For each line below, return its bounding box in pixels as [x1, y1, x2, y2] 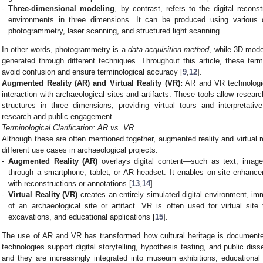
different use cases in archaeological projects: [2, 146, 159, 155]
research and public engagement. [2, 112, 115, 122]
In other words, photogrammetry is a [2, 45, 128, 55]
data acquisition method [127, 45, 210, 55]
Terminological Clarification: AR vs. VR [2, 123, 134, 133]
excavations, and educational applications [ [8, 213, 156, 222]
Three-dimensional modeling [8, 4, 115, 14]
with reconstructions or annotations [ [8, 179, 132, 188]
